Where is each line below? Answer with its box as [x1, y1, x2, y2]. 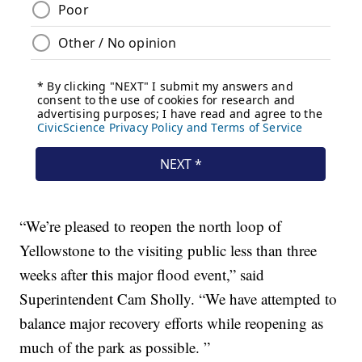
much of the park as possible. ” [19, 337, 211, 358]
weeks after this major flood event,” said [19, 264, 265, 285]
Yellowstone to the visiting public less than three [19, 240, 318, 261]
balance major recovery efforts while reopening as [19, 313, 324, 334]
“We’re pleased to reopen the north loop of [19, 216, 282, 237]
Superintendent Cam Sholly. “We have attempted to [19, 288, 338, 309]
